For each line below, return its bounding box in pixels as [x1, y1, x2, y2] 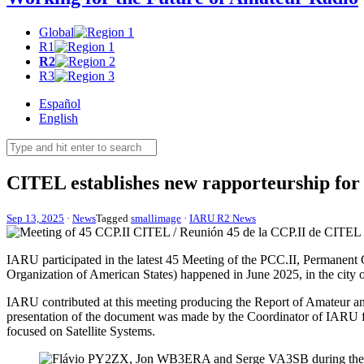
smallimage [131, 211, 181, 224]
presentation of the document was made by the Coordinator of [6, 309, 326, 323]
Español [39, 96, 80, 110]
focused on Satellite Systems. [6, 323, 155, 338]
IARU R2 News [189, 211, 256, 224]
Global [39, 24, 74, 39]
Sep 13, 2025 [6, 211, 64, 224]
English [39, 110, 78, 125]
